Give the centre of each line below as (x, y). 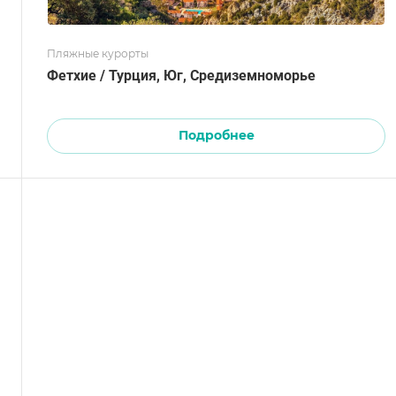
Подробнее (216, 135)
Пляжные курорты (98, 53)
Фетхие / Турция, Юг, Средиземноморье (181, 75)
